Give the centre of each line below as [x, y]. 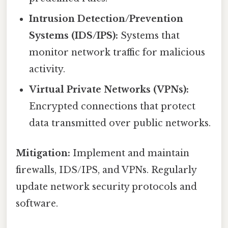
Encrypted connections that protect [112, 106]
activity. [47, 69]
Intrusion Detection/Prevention [106, 19]
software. [37, 204]
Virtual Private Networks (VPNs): [109, 89]
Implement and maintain [130, 153]
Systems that [149, 35]
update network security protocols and [106, 187]
